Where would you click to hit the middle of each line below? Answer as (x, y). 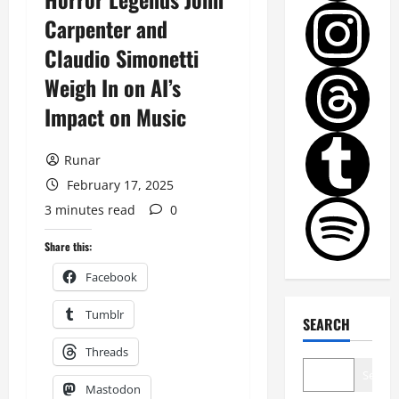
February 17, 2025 (118, 185)
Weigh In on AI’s (113, 88)
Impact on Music (115, 117)
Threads (107, 352)
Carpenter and (106, 29)
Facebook (111, 277)
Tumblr (105, 315)
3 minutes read (90, 210)
